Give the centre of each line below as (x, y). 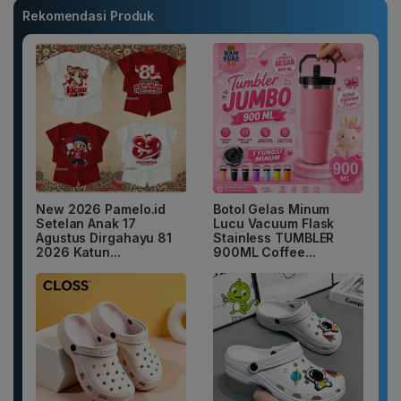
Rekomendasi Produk (89, 15)
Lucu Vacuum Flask (274, 223)
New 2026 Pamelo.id (101, 209)
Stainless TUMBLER (274, 237)
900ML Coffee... (264, 252)
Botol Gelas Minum (272, 209)
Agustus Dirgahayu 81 (104, 237)
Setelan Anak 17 (86, 223)
